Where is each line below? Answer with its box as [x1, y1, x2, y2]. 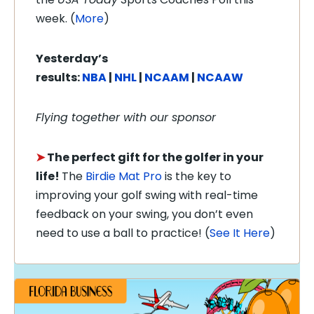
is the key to [162, 168, 231, 184]
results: [36, 69, 82, 86]
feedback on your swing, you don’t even [36, 206, 253, 222]
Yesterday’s [36, 50, 108, 67]
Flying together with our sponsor [36, 109, 216, 125]
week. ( [36, 11, 75, 27]
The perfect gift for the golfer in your [47, 149, 264, 165]
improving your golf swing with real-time [36, 187, 258, 203]
